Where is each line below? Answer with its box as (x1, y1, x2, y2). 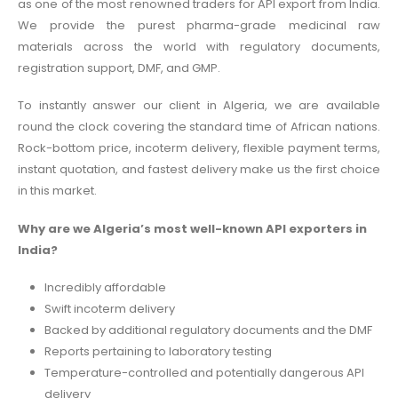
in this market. (18, 182, 97, 200)
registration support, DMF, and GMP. (18, 59, 220, 76)
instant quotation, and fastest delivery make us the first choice (18, 161, 380, 179)
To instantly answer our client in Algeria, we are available (18, 97, 380, 115)
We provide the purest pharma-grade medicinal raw (18, 16, 380, 34)
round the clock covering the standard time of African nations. (18, 118, 380, 136)
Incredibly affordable (44, 279, 166, 297)
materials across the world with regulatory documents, (18, 37, 380, 55)
